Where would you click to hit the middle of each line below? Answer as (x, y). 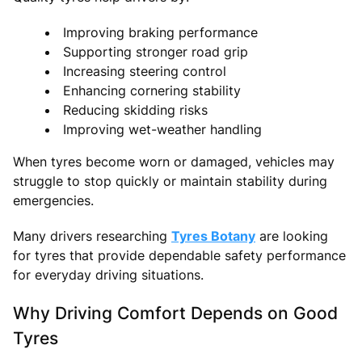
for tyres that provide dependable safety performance (179, 255)
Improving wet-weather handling (162, 129)
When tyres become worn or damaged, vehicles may (174, 161)
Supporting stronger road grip (156, 51)
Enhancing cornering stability (152, 90)
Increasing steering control (145, 71)
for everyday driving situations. (108, 274)
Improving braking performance (160, 32)
